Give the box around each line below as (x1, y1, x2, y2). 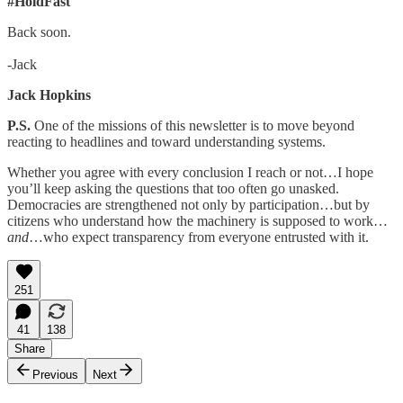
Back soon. (7, 24, 71, 40)
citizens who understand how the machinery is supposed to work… (7, 213, 388, 229)
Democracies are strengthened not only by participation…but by (7, 197, 370, 213)
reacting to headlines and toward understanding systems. (7, 134, 326, 150)
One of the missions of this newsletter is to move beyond (34, 118, 354, 134)
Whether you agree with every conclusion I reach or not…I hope (7, 165, 373, 181)
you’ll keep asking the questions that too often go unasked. (7, 181, 339, 197)
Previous (32, 368, 78, 382)
